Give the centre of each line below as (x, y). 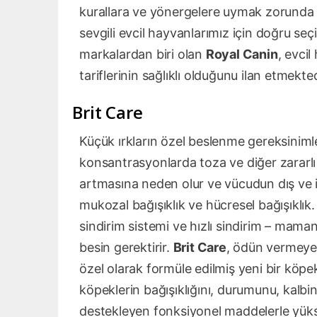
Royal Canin (242, 54)
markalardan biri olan (143, 54)
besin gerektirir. (126, 248)
